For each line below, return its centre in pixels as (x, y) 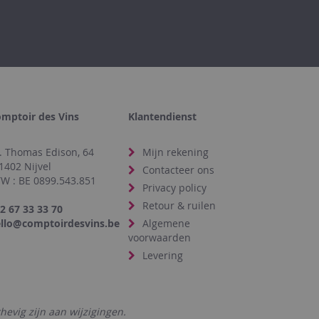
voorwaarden (160, 237)
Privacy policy (175, 187)
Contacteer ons (179, 169)
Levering (163, 255)
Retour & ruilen (179, 205)
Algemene (167, 223)
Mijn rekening (176, 152)
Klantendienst (163, 116)
